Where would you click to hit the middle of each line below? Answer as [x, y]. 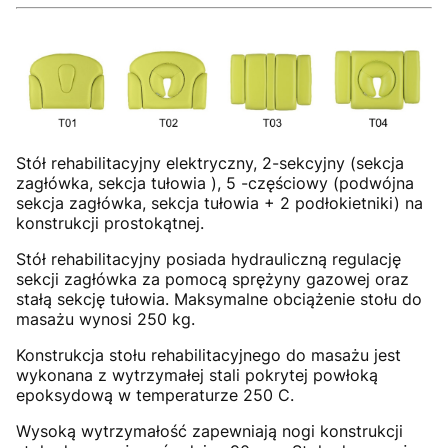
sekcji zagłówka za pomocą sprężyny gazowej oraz [212, 278]
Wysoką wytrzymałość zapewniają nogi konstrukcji [209, 430]
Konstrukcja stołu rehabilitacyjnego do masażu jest [208, 354]
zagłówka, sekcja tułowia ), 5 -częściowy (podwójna [215, 182]
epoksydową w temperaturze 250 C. [155, 394]
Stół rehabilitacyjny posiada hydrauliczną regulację [208, 258]
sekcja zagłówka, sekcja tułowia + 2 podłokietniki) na [219, 202]
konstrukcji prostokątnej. [110, 222]
